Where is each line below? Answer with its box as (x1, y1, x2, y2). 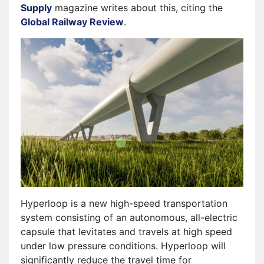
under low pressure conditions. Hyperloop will (21, 239, 226, 252)
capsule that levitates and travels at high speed (21, 225, 232, 237)
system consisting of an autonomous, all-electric (21, 211, 237, 223)
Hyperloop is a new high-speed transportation (21, 197, 227, 209)
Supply (21, 2, 52, 14)
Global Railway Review (21, 16, 124, 28)
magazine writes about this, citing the (52, 2, 223, 14)
